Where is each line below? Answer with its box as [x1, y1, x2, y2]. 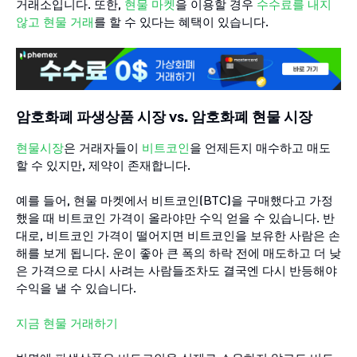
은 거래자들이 [64, 139, 142, 155]
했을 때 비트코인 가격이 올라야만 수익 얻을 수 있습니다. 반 [16, 209, 335, 226]
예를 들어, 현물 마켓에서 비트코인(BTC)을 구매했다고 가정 [16, 191, 333, 208]
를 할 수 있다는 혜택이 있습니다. [94, 14, 269, 30]
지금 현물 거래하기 [16, 314, 118, 331]
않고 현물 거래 [16, 14, 94, 30]
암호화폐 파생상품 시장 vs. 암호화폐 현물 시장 [16, 107, 312, 126]
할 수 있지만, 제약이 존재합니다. [16, 156, 190, 173]
